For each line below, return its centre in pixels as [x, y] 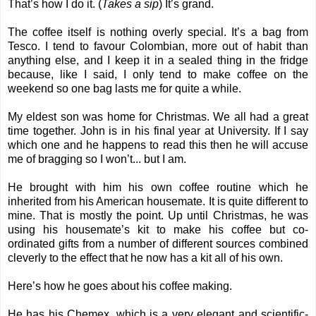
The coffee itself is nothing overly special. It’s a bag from [158, 32]
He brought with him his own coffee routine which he [158, 188]
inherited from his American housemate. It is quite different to [158, 202]
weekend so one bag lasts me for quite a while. [124, 89]
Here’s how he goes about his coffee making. [120, 286]
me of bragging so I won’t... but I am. [97, 159]
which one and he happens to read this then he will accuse [158, 145]
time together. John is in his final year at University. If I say [158, 131]
